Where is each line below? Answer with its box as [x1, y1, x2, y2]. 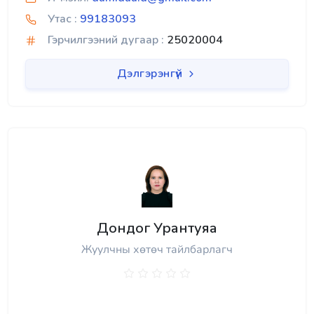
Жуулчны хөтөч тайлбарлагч [81, 242, 233, 258]
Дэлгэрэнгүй [116, 66, 186, 82]
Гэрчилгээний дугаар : [48, 32, 164, 48]
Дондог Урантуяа [97, 219, 217, 238]
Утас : [48, 11, 77, 27]
